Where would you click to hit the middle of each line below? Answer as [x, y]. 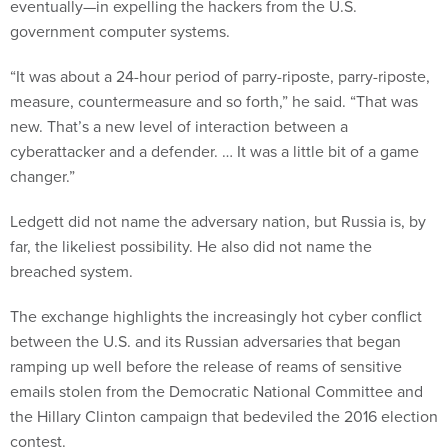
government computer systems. [120, 31]
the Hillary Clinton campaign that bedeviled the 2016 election [224, 416]
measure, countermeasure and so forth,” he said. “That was [214, 101]
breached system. [73, 271]
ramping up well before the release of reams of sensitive [206, 366]
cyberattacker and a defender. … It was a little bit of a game [214, 151]
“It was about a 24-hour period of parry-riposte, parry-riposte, [220, 76]
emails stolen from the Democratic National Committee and [216, 391]
